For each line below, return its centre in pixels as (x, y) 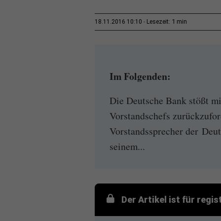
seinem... (127, 147)
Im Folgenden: (140, 76)
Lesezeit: (159, 21)
